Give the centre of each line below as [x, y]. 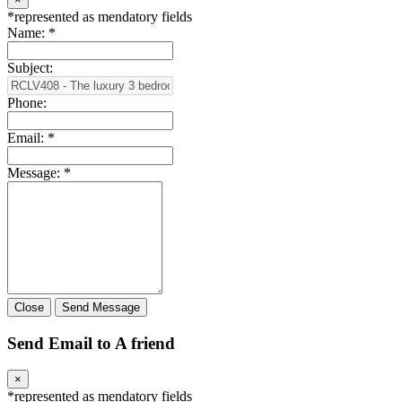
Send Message [101, 308]
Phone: [27, 103]
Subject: [30, 68]
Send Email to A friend [91, 343]
